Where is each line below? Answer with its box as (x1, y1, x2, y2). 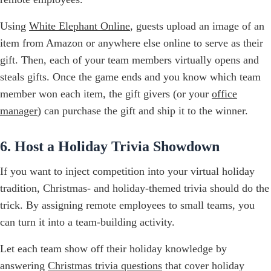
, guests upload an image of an (130, 20, 264, 33)
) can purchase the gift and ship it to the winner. (38, 105, 248, 117)
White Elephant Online (29, 20, 130, 33)
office (212, 88, 237, 100)
